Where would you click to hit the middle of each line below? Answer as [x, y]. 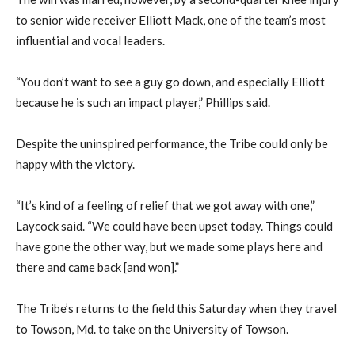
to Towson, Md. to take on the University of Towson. [152, 329]
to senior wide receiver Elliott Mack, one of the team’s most [171, 20]
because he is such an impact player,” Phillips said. [143, 103]
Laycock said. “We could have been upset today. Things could [174, 226]
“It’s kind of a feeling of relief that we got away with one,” [165, 206]
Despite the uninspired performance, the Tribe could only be [172, 144]
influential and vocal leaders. [90, 41]
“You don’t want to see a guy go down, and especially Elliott [170, 82]
